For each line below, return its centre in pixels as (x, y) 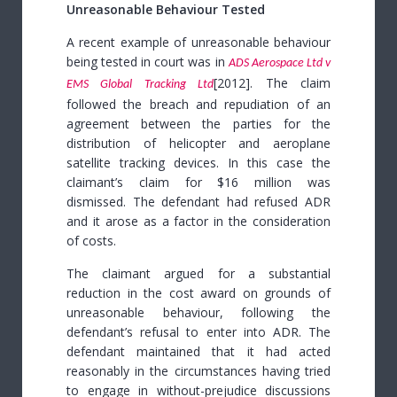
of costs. (91, 241)
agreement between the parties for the (198, 124)
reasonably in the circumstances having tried (198, 371)
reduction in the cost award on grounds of (198, 293)
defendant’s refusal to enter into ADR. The (198, 332)
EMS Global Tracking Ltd (140, 85)
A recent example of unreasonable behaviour (198, 43)
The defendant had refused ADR (232, 202)
